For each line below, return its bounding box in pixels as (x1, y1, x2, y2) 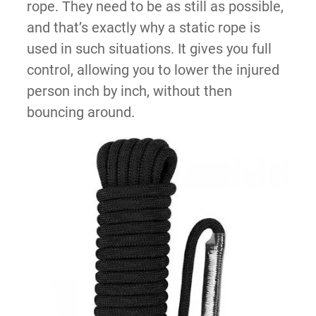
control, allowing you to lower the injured (26, 61, 279, 79)
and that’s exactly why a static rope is (26, 19, 260, 37)
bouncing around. (26, 104, 135, 121)
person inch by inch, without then (26, 83, 232, 100)
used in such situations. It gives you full (26, 40, 272, 58)
